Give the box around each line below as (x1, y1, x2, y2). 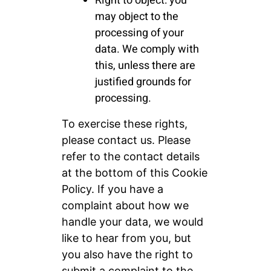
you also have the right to (61, 248, 193, 261)
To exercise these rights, (61, 117, 188, 131)
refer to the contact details (61, 150, 200, 163)
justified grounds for (94, 74, 191, 91)
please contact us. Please (61, 134, 191, 147)
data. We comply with (94, 41, 199, 58)
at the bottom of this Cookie (61, 166, 207, 180)
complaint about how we (61, 199, 189, 212)
